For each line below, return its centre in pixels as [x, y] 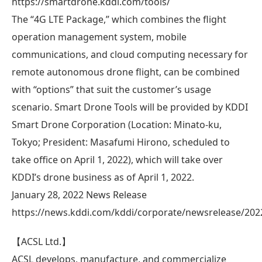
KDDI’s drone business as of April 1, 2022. [103, 177]
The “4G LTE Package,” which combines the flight [119, 19]
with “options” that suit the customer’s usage [111, 89]
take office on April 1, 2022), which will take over [117, 159]
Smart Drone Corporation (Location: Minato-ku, [117, 124]
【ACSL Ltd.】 [41, 241]
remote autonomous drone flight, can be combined [126, 72]
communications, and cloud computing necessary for [130, 54]
